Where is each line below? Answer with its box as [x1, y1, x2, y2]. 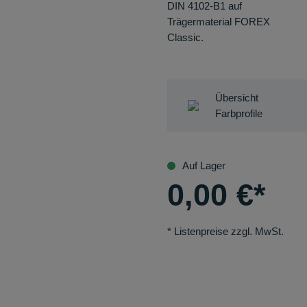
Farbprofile [214, 108, 262, 119]
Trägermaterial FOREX [167, 16, 270, 27]
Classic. [167, 32, 204, 43]
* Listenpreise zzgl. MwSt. [167, 225, 284, 237]
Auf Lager [182, 160, 225, 171]
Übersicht [214, 92, 258, 103]
